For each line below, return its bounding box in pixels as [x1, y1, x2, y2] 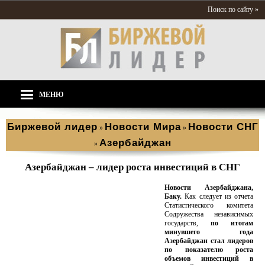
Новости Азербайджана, [164, 183, 253, 192]
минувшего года [164, 228, 253, 236]
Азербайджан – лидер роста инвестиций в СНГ [25, 161, 240, 173]
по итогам [211, 219, 253, 227]
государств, [164, 219, 211, 227]
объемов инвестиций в [164, 254, 253, 263]
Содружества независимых [164, 210, 253, 218]
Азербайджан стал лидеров [164, 237, 253, 245]
